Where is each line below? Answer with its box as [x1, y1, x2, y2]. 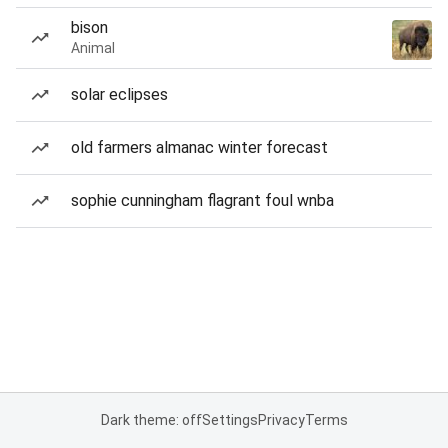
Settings [201, 412, 258, 428]
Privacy [257, 412, 305, 428]
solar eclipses [71, 85, 168, 104]
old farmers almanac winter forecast [71, 138, 328, 157]
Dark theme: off [100, 412, 202, 428]
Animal [71, 40, 115, 56]
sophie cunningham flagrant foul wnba [71, 191, 334, 210]
